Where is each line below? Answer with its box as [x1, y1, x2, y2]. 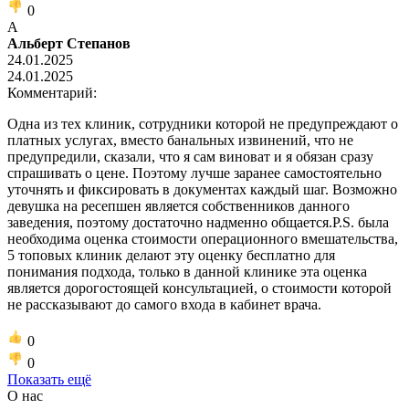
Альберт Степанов [7, 35, 131, 51]
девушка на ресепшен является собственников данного [7, 197, 350, 214]
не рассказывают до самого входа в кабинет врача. [7, 296, 321, 312]
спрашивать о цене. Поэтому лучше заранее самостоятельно [7, 164, 382, 181]
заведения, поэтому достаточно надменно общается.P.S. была [7, 214, 389, 230]
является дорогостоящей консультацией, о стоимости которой [7, 279, 392, 296]
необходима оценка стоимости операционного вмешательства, [7, 230, 398, 246]
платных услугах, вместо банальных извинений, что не [7, 131, 353, 148]
